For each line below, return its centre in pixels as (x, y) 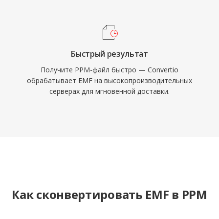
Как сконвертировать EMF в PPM (109, 194)
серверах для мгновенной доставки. (109, 91)
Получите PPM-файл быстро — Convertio (109, 70)
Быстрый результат (109, 54)
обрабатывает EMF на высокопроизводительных (109, 80)
